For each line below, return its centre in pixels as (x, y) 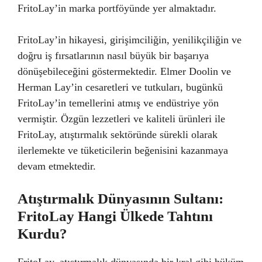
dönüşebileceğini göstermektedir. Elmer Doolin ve (124, 71)
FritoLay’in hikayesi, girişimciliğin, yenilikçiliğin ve (130, 40)
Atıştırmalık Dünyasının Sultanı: (120, 199)
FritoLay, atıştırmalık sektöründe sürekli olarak (118, 135)
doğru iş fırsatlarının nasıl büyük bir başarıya (113, 56)
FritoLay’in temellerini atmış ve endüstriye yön (118, 103)
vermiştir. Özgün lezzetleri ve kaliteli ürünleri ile (121, 119)
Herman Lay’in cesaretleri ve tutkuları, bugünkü (120, 87)
